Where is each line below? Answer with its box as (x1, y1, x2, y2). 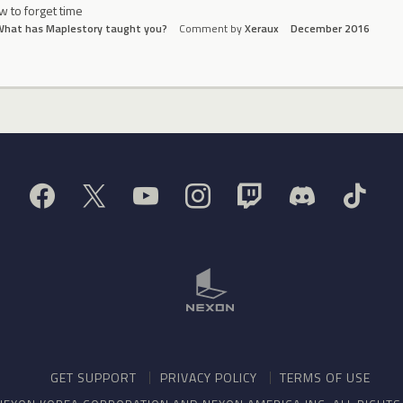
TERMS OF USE (279, 368, 371, 388)
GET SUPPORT (50, 368, 138, 388)
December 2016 (290, 20, 370, 38)
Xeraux (244, 20, 279, 38)
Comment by (178, 20, 245, 38)
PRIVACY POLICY (159, 368, 257, 388)
